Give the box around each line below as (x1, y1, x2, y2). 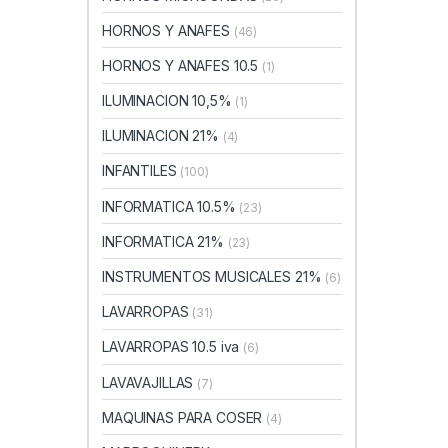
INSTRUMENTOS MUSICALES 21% (102, 268, 326, 286)
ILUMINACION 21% (102, 127, 223, 145)
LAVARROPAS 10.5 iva (102, 338, 244, 356)
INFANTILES (102, 162, 181, 180)
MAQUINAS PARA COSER (102, 408, 267, 426)
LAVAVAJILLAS (102, 373, 198, 391)
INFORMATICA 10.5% (102, 197, 240, 215)
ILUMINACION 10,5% (102, 92, 236, 110)
